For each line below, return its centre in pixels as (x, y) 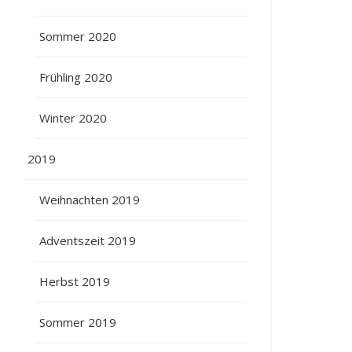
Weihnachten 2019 (90, 199)
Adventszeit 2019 (88, 240)
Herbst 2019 (75, 281)
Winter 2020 (73, 117)
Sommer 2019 (78, 322)
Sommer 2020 (78, 36)
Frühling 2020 (76, 77)
